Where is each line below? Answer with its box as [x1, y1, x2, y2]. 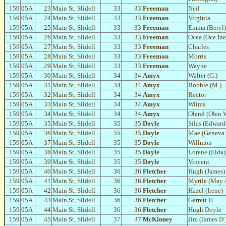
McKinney [143, 215, 173, 223]
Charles [188, 43, 209, 51]
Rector [188, 91, 206, 99]
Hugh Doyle [188, 206, 221, 214]
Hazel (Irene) [188, 187, 223, 195]
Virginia [188, 14, 210, 22]
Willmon [188, 139, 212, 147]
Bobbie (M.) [188, 81, 221, 89]
